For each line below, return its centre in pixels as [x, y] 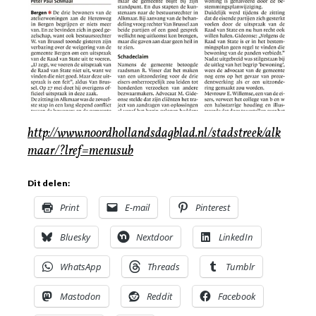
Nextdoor [154, 237]
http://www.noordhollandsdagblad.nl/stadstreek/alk [154, 133]
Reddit [159, 296]
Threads [164, 266]
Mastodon [80, 296]
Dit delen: [49, 183]
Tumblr [240, 266]
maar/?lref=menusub [80, 151]
